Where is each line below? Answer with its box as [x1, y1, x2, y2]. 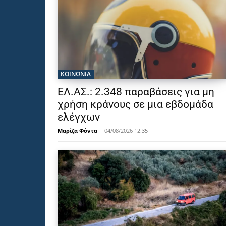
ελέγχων [58, 111, 100, 124]
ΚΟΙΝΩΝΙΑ [61, 70, 91, 79]
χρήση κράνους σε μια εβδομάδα [58, 98, 213, 111]
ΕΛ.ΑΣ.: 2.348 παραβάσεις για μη [58, 86, 214, 98]
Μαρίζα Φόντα [58, 127, 97, 135]
